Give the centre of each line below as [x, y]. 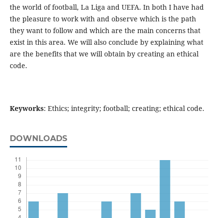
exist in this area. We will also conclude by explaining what [106, 42]
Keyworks [27, 109]
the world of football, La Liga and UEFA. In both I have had [107, 7]
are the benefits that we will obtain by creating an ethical [104, 54]
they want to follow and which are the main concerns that [105, 31]
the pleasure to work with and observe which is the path [103, 19]
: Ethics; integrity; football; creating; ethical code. [124, 109]
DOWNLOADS [38, 139]
